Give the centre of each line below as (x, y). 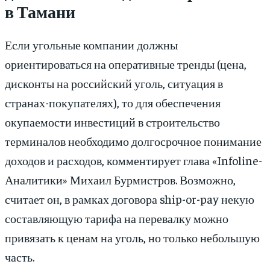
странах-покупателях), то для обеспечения (113, 102)
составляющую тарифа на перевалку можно (117, 218)
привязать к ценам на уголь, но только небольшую (132, 237)
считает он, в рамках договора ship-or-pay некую (130, 198)
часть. (20, 256)
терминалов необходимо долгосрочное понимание (133, 140)
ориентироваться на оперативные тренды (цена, (126, 63)
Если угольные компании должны (91, 44)
